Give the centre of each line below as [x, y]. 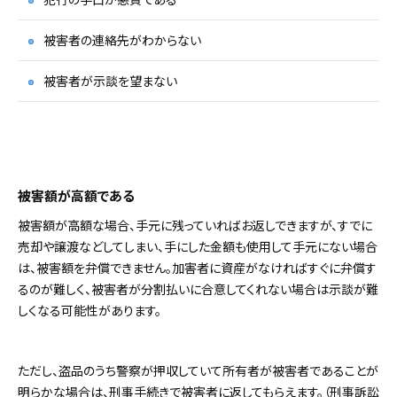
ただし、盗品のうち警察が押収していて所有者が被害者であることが [198, 370]
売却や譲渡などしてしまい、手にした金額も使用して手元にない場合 [198, 246]
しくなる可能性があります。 [90, 310]
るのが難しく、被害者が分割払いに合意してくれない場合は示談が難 [198, 288]
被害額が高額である [76, 195]
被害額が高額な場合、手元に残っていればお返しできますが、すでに [195, 225]
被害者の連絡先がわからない [122, 39]
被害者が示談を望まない [110, 80]
